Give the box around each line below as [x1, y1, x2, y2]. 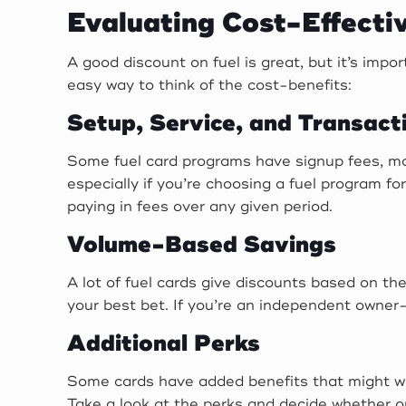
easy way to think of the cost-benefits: [67, 76, 353, 94]
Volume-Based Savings [67, 230, 337, 259]
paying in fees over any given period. [67, 198, 333, 216]
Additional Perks [67, 329, 261, 358]
